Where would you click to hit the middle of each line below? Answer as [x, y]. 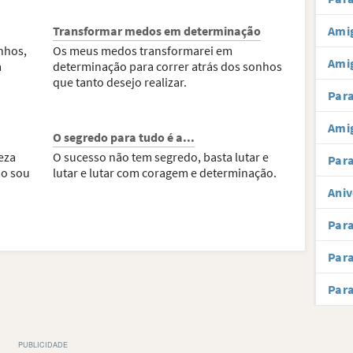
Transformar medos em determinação [157, 31]
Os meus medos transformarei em [143, 50]
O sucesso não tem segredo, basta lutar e [161, 157]
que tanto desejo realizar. [120, 82]
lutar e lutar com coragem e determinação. [165, 173]
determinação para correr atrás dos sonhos [168, 66]
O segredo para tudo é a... [124, 137]
